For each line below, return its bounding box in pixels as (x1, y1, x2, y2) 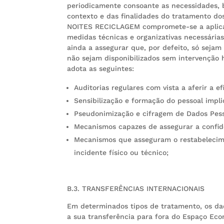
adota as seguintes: (67, 64, 134, 73)
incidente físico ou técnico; (74, 148, 169, 157)
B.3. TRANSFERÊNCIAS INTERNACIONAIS (67, 184, 205, 193)
